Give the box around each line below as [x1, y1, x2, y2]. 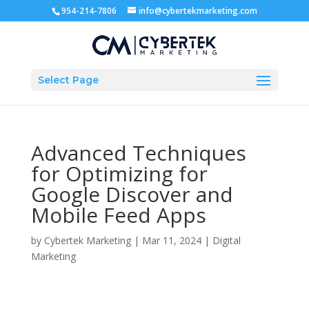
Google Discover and [30, 180, 233, 208]
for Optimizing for [30, 159, 208, 188]
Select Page [37, 73, 99, 86]
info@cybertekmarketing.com [138, 5, 257, 17]
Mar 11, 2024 [141, 234, 201, 247]
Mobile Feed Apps [30, 201, 206, 229]
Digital [212, 234, 241, 247]
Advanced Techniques [30, 139, 246, 167]
